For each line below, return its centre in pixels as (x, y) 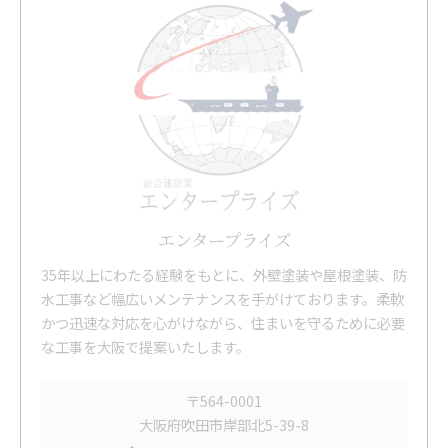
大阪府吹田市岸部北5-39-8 (224, 424)
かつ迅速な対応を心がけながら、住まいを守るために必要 (223, 322)
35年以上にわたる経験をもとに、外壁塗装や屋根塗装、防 (224, 274)
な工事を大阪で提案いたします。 (145, 346)
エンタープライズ (224, 239)
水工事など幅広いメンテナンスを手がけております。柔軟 (222, 298)
